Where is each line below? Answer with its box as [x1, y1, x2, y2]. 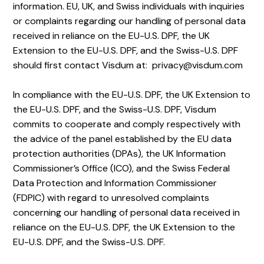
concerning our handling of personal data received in [13, 206, 240, 219]
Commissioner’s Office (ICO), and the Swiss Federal [13, 162, 230, 174]
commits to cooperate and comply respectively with [13, 118, 241, 130]
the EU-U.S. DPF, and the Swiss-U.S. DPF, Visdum [13, 103, 217, 115]
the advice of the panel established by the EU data [13, 133, 232, 145]
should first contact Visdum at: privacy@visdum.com [13, 59, 243, 71]
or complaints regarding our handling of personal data [13, 15, 246, 27]
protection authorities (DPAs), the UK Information [13, 147, 226, 160]
